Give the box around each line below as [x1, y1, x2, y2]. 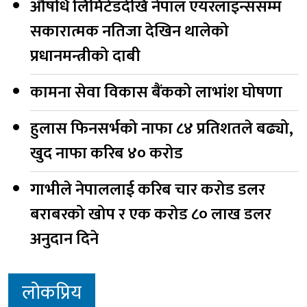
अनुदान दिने [30, 225, 99, 253]
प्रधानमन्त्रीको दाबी [30, 42, 140, 70]
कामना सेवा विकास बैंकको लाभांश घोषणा [30, 78, 286, 106]
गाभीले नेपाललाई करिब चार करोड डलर [30, 175, 265, 204]
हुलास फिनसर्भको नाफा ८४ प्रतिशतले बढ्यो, [30, 114, 293, 143]
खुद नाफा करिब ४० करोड [30, 139, 183, 167]
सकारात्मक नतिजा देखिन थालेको [30, 17, 229, 45]
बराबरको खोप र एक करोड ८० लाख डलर [30, 200, 271, 228]
